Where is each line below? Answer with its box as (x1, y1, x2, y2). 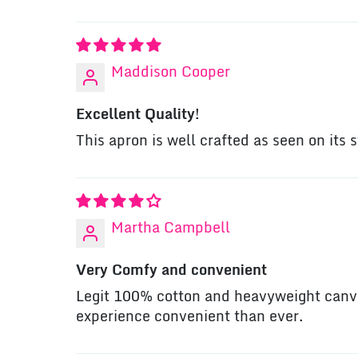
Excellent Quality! (76, 107, 201, 122)
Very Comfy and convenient (76, 263, 268, 278)
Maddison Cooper (111, 65, 231, 80)
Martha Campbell (111, 221, 231, 236)
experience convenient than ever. (76, 309, 304, 324)
